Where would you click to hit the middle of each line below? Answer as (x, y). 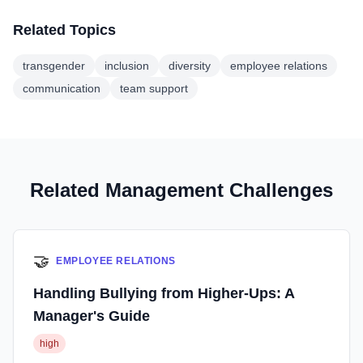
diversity (190, 66)
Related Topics (64, 30)
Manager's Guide (92, 316)
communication (62, 88)
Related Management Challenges (181, 190)
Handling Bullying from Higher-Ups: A (164, 293)
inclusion (127, 66)
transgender (54, 66)
